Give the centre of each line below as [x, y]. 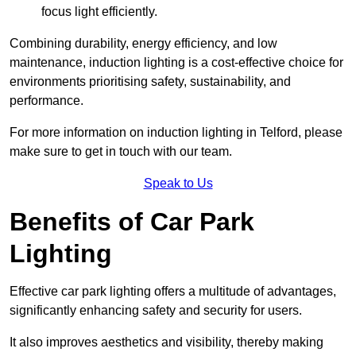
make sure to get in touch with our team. [121, 152]
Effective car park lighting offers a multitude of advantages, [173, 292]
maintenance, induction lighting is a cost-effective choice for [176, 63]
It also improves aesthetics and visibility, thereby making [166, 342]
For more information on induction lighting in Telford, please [176, 133]
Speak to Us [178, 184]
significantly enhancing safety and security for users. [156, 311]
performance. [46, 101]
